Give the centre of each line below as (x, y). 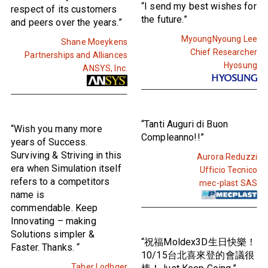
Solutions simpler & (53, 234)
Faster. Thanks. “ (45, 247)
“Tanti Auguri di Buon (185, 124)
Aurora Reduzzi (227, 156)
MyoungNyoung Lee (219, 39)
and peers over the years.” (66, 22)
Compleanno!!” (173, 137)
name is (28, 194)
